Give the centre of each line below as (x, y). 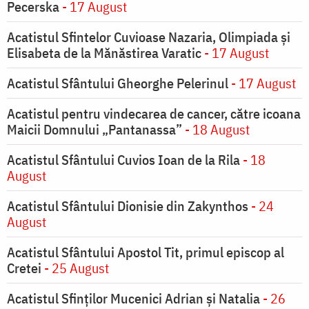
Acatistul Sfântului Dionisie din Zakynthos (128, 206)
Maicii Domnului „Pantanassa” (94, 130)
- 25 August (75, 268)
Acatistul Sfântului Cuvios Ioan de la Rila (123, 160)
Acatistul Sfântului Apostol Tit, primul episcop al (146, 252)
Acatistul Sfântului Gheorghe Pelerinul (118, 83)
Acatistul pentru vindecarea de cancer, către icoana (154, 114)
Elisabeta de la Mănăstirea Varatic (104, 53)
